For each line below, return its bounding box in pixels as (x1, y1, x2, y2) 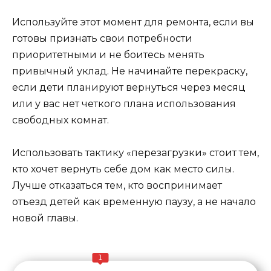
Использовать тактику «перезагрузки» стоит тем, (12, 146, 259, 158)
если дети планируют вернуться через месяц (12, 81, 246, 93)
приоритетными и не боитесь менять (12, 48, 204, 60)
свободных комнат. (12, 114, 109, 126)
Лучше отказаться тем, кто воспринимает (12, 179, 222, 191)
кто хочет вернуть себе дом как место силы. (12, 163, 234, 175)
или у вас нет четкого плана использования (12, 97, 236, 109)
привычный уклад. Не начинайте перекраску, (12, 65, 247, 77)
